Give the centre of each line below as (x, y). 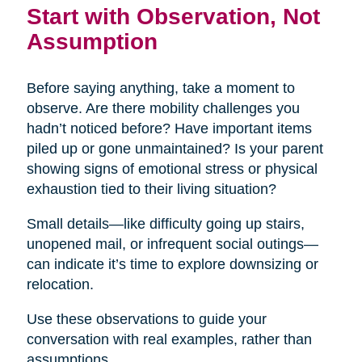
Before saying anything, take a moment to (160, 88)
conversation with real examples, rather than (169, 340)
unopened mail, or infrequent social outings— (172, 244)
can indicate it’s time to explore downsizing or (172, 265)
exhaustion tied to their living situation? (151, 189)
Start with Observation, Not (173, 17)
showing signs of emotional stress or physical (172, 169)
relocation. (60, 285)
